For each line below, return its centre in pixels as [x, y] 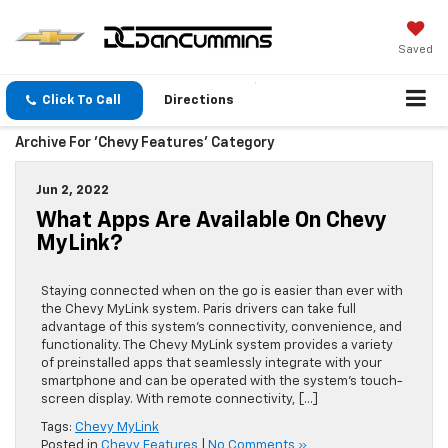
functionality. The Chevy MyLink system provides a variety [217, 346]
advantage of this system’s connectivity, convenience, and [221, 328]
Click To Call [81, 101]
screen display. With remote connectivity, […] [179, 400]
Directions [199, 101]
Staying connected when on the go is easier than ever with [222, 292]
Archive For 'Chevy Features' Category [144, 143]
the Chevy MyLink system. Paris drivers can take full [198, 310]
